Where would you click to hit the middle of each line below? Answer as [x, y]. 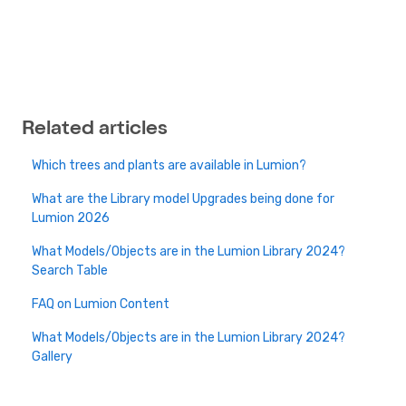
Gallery [53, 356]
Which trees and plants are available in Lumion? [169, 165]
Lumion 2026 [71, 217]
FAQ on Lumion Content [101, 304]
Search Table [70, 270]
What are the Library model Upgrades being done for [184, 198]
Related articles [95, 129]
